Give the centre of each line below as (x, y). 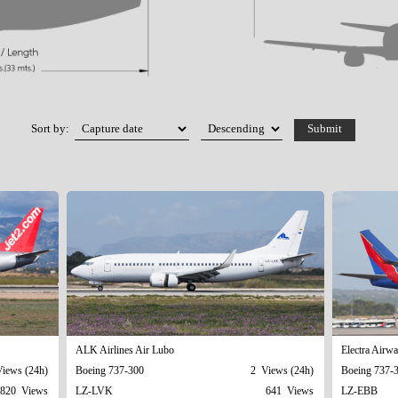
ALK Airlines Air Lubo (124, 350)
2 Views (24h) (282, 370)
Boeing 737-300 (109, 370)
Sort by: (52, 129)
